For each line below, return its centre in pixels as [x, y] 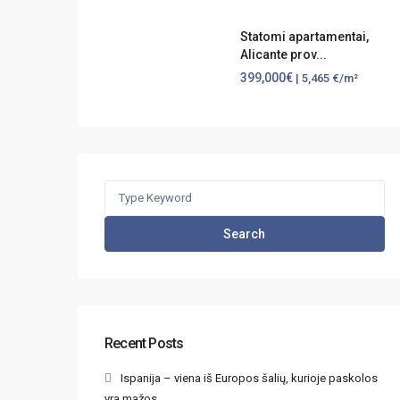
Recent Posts [144, 343]
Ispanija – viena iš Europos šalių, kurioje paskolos [249, 378]
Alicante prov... [283, 55]
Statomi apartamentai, [304, 37]
